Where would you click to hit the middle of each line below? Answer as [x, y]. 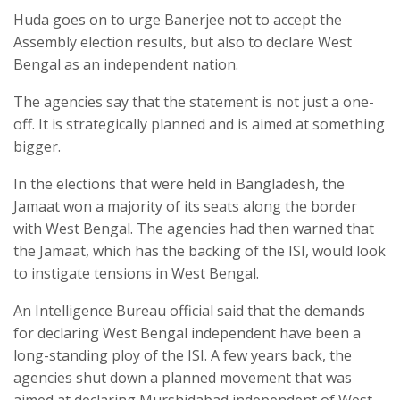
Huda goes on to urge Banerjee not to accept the [178, 20]
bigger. [37, 147]
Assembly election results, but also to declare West [183, 42]
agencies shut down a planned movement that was [183, 378]
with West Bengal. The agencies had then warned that [194, 229]
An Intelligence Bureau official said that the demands [189, 311]
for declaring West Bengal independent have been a [187, 333]
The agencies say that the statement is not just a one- [194, 102]
